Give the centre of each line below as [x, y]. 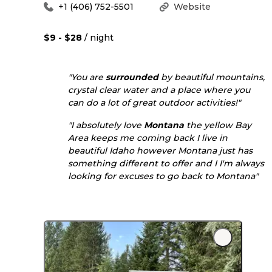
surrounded [132, 77]
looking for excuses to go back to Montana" [163, 176]
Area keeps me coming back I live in [148, 138]
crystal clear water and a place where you [159, 90]
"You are [87, 77]
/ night [98, 37]
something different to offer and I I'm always [166, 163]
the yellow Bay [218, 125]
